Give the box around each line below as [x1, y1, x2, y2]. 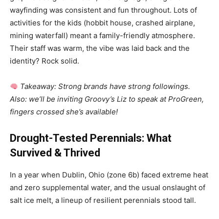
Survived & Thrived [10, 147, 100, 159]
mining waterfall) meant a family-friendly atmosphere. [10, 31, 195, 40]
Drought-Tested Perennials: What [10, 132, 172, 144]
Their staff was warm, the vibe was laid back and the [10, 44, 190, 53]
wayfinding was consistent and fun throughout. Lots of [10, 5, 197, 15]
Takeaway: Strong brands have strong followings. [20, 82, 191, 91]
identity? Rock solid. [10, 56, 79, 66]
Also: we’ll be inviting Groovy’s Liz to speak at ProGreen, [10, 94, 204, 104]
